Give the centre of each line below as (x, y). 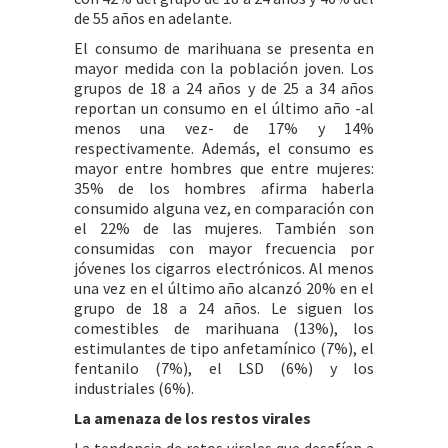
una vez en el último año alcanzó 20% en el (224, 288)
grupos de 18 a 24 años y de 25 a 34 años (224, 88)
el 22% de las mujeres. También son (224, 228)
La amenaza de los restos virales (192, 418)
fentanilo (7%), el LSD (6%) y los (224, 368)
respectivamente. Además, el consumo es (224, 148)
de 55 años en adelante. (153, 18)
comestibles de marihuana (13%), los (224, 328)
